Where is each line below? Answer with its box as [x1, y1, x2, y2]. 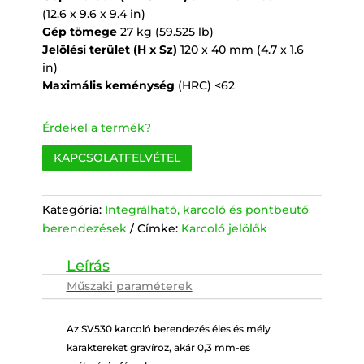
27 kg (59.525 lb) [116, 24, 214, 39]
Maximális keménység [41, 77, 175, 93]
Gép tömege [41, 24, 117, 39]
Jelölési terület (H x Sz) [41, 41, 177, 57]
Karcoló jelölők [180, 221, 267, 236]
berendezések [41, 221, 127, 236]
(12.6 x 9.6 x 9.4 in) [41, 6, 145, 21]
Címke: [136, 221, 181, 236]
